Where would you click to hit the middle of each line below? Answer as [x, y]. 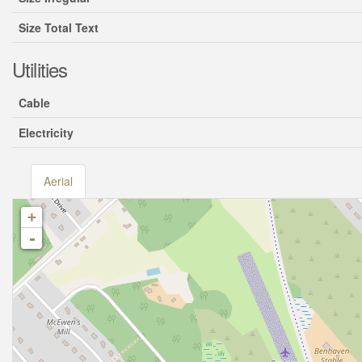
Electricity [46, 133]
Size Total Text [59, 27]
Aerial [59, 181]
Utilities [40, 69]
